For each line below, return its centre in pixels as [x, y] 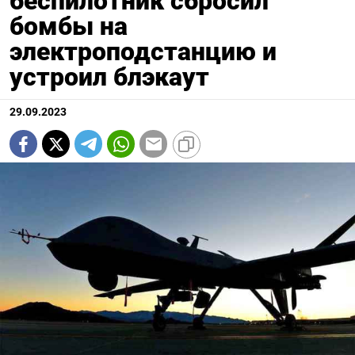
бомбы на [69, 27]
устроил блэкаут [109, 77]
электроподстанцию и [143, 52]
